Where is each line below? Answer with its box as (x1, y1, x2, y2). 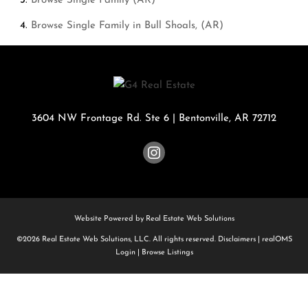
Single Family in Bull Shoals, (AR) (67, 21, 223, 31)
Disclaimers (217, 235, 256, 243)
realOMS (261, 235, 292, 243)
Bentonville (179, 113, 229, 124)
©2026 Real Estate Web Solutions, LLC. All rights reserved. (16, 235, 218, 243)
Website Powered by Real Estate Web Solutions (74, 214, 234, 223)
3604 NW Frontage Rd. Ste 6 (32, 113, 169, 124)
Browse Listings (141, 248, 193, 256)
